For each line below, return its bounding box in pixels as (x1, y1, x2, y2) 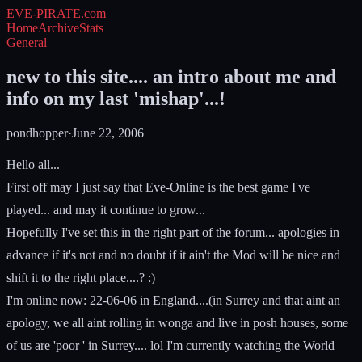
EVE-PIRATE (6, 6, 81, 20)
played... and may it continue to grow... (6, 202, 205, 217)
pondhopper (6, 125, 68, 140)
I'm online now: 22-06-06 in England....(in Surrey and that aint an (6, 293, 340, 307)
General (6, 36, 47, 49)
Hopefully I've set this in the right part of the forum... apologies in (6, 225, 339, 239)
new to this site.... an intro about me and (6, 65, 336, 87)
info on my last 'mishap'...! (6, 87, 225, 109)
